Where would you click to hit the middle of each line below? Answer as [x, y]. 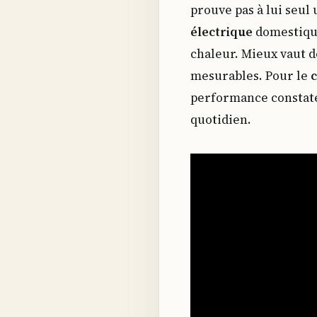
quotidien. [221, 120]
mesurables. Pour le [250, 76]
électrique [221, 32]
